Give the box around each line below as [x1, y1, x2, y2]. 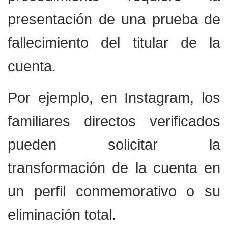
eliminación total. [8, 206, 116, 223]
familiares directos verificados [8, 112, 220, 129]
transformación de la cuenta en [8, 159, 220, 176]
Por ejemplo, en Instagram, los [8, 89, 220, 106]
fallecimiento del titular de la [8, 34, 220, 51]
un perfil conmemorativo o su [8, 183, 220, 199]
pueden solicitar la [8, 136, 220, 153]
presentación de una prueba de [8, 11, 220, 27]
